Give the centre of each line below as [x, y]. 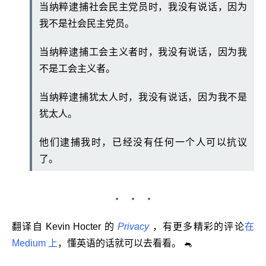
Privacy [134, 227]
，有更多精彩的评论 [197, 227]
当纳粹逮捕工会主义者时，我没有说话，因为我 [143, 52]
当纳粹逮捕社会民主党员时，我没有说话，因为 [143, 7]
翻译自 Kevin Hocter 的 [65, 227]
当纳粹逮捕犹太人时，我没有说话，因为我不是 [143, 97]
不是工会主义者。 [77, 69]
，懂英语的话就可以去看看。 [119, 243]
